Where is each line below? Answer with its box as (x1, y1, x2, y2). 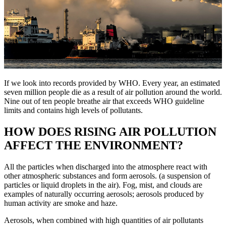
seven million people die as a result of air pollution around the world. (4, 87, 222, 96)
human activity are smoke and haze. (4, 198, 118, 207)
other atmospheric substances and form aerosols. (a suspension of (4, 171, 210, 180)
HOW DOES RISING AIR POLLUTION (4, 125, 216, 138)
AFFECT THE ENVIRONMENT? (4, 138, 183, 152)
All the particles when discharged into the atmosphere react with (4, 162, 207, 171)
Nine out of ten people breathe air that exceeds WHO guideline (4, 96, 204, 105)
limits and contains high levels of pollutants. (4, 105, 143, 115)
